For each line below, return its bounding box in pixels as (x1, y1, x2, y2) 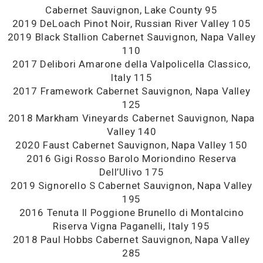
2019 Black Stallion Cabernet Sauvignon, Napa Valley (7, 31, 256, 43)
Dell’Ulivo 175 (99, 166, 164, 178)
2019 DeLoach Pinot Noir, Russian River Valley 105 (12, 18, 251, 29)
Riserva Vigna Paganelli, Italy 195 (53, 220, 210, 232)
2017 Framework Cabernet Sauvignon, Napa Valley (12, 85, 251, 97)
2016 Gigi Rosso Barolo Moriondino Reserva (26, 153, 237, 164)
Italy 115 (110, 72, 153, 83)
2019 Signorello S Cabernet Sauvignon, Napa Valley (11, 180, 252, 191)
